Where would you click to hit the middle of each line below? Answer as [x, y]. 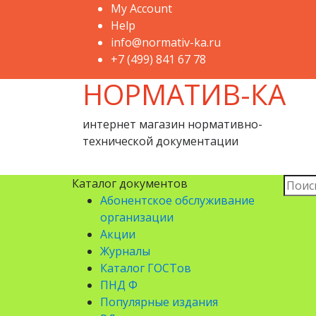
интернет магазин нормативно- [172, 124]
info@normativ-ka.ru [166, 42]
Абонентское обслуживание [177, 200]
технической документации [160, 141]
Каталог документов [130, 183]
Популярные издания [159, 302]
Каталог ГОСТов [146, 268]
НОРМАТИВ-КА [184, 94]
